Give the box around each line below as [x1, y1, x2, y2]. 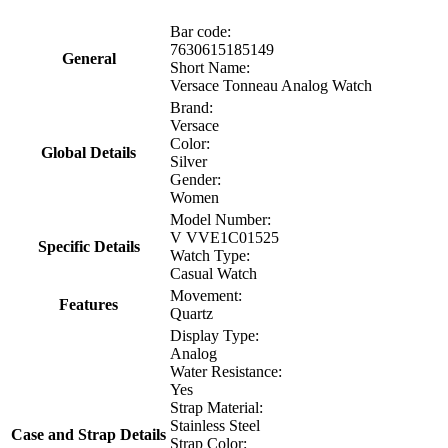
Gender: [170, 170, 221, 188]
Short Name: [170, 58, 250, 76]
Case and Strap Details [11, 425, 166, 443]
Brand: [170, 98, 213, 116]
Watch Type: [170, 246, 250, 264]
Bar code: [170, 22, 231, 40]
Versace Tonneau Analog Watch [170, 76, 372, 94]
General [61, 49, 116, 67]
